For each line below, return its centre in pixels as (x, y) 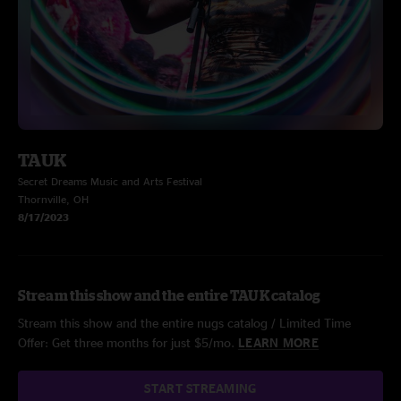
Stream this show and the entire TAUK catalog (170, 295)
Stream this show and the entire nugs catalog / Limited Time (184, 323)
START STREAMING (200, 388)
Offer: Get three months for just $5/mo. (128, 342)
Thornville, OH (53, 199)
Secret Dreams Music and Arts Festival (110, 181)
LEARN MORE (278, 342)
